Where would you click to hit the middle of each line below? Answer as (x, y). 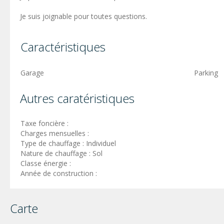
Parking (206, 72)
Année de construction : (60, 173)
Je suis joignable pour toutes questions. (83, 16)
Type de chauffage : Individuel (68, 143)
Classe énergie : (47, 163)
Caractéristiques (63, 46)
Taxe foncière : (45, 123)
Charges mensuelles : (56, 133)
